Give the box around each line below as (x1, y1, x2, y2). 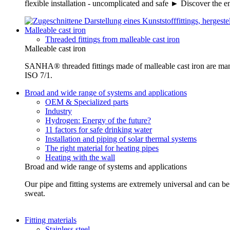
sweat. (25, 189, 47, 198)
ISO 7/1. (25, 71, 52, 80)
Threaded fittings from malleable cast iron (45, 35, 180, 44)
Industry (45, 107, 72, 116)
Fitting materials (25, 216, 76, 225)
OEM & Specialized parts (45, 98, 128, 107)
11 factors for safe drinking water (45, 125, 152, 135)
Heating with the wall (45, 153, 115, 162)
